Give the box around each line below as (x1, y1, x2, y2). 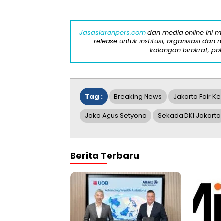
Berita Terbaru (70, 149, 139, 162)
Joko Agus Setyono (85, 110, 147, 120)
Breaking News (114, 91, 162, 101)
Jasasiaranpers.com (79, 27, 146, 37)
